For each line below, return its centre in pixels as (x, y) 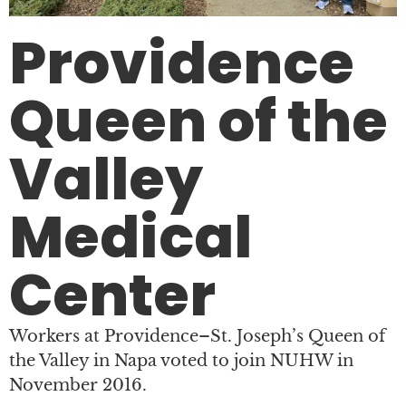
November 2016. (78, 385)
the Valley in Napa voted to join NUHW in (181, 360)
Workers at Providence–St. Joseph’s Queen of (197, 336)
